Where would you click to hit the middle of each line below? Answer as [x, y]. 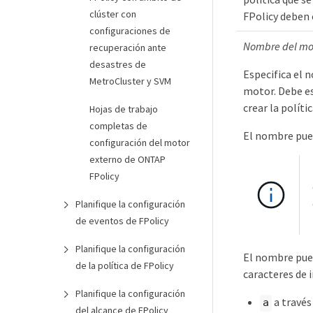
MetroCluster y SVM [130, 81]
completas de [118, 126]
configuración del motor [140, 143]
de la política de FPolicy [125, 265]
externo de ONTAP [128, 159]
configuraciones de [130, 31]
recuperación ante [128, 48]
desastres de [118, 64]
